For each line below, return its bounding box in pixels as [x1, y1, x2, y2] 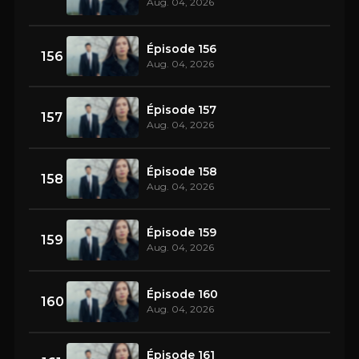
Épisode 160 [147, 286, 218, 301]
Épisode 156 [147, 41, 216, 56]
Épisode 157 [147, 103, 216, 118]
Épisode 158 [147, 163, 217, 179]
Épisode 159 [147, 225, 216, 240]
